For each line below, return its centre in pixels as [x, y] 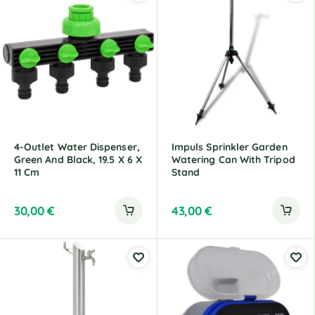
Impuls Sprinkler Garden [230, 147]
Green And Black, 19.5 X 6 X [78, 160]
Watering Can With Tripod [233, 160]
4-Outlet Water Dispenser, [77, 147]
